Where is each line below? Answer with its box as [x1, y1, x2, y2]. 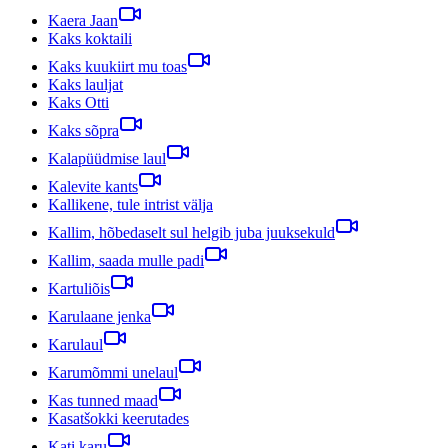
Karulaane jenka [48, 307, 151, 325]
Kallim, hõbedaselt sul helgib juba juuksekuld [48, 223, 335, 241]
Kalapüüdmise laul [48, 149, 166, 167]
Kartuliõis [48, 279, 110, 297]
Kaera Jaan [48, 11, 118, 29]
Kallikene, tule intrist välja [48, 195, 213, 213]
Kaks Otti [48, 93, 109, 111]
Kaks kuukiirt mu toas [48, 57, 187, 75]
